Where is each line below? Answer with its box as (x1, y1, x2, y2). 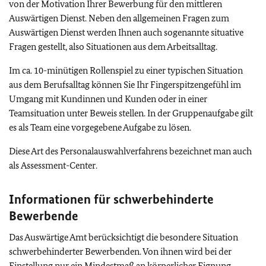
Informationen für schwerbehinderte (9, 191, 214, 207)
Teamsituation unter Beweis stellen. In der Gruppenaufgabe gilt (9, 107, 253, 119)
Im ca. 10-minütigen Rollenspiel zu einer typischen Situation (9, 65, 243, 76)
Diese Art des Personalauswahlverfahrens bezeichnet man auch (9, 145, 252, 157)
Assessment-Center (21, 160, 96, 171)
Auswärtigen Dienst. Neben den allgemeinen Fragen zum (9, 12, 229, 24)
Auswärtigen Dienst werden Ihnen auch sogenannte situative (9, 27, 243, 38)
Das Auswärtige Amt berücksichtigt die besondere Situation (9, 232, 238, 243)
